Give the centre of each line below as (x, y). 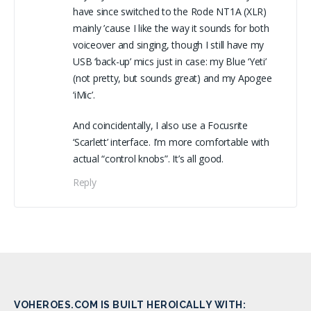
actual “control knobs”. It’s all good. (148, 158)
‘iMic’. (84, 94)
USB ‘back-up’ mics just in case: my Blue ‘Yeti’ (170, 61)
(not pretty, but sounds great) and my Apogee (173, 78)
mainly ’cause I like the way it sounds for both (171, 28)
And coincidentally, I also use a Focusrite (160, 125)
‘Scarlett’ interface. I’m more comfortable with (171, 142)
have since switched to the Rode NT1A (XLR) (170, 11)
